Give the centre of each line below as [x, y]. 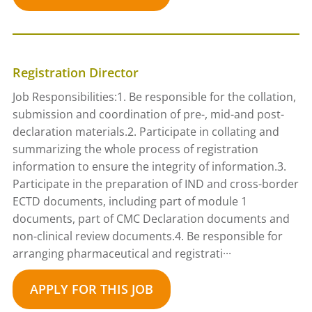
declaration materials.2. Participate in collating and [146, 132]
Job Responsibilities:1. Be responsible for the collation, [154, 97]
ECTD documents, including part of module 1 [130, 201]
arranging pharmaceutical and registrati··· [122, 253]
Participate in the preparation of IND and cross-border [155, 184]
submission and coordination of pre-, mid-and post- [148, 114]
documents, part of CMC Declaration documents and [151, 219]
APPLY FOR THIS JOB [91, 289]
